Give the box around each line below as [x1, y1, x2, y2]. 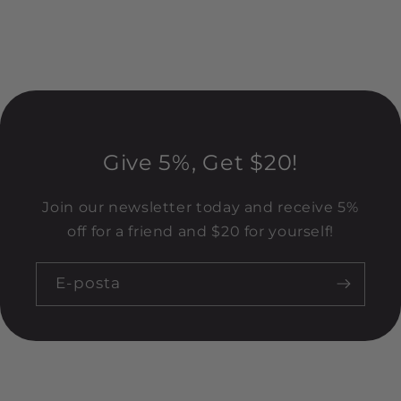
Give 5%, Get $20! [102, 149, 299, 175]
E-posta [55, 274, 122, 293]
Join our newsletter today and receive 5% [42, 198, 359, 216]
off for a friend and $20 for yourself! [67, 222, 334, 240]
